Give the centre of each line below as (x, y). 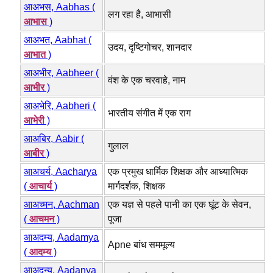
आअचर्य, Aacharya (60, 171)
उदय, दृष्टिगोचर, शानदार (150, 47)
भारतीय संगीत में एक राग (149, 113)
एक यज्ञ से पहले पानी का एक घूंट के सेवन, (179, 204)
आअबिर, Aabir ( (54, 138)
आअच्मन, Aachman (62, 204)
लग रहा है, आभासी (140, 14)
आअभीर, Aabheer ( (61, 73)
